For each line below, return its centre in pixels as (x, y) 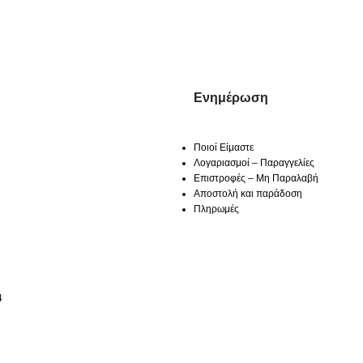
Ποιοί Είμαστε (224, 147)
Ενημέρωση (231, 97)
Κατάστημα (181, 339)
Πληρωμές (216, 209)
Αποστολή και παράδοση (248, 193)
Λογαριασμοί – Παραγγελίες (254, 162)
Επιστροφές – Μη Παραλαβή (256, 178)
